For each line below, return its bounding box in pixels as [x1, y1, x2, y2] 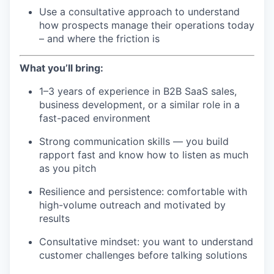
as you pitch [39, 161, 96, 174]
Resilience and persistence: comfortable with [39, 185, 247, 198]
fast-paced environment [39, 111, 150, 124]
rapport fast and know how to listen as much [39, 148, 248, 161]
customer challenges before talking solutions [39, 248, 247, 261]
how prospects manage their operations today [39, 18, 254, 31]
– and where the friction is [39, 32, 160, 45]
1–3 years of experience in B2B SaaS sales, [39, 84, 237, 97]
